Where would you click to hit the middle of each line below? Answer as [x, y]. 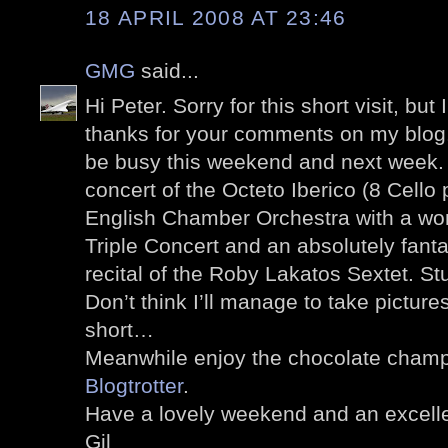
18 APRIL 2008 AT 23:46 [216, 18]
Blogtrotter [134, 385]
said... [167, 71]
